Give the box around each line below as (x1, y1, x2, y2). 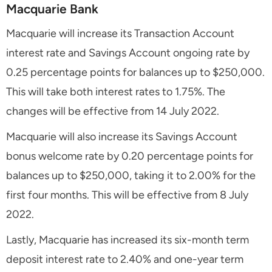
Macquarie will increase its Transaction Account (6, 26, 234, 40)
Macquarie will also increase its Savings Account (6, 129, 237, 143)
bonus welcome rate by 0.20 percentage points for (6, 149, 253, 163)
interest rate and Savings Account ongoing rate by (6, 46, 250, 59)
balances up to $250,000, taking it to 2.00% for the (6, 168, 256, 182)
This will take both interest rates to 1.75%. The (6, 84, 225, 98)
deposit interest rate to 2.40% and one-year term (6, 252, 243, 266)
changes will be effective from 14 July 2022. (6, 104, 219, 118)
